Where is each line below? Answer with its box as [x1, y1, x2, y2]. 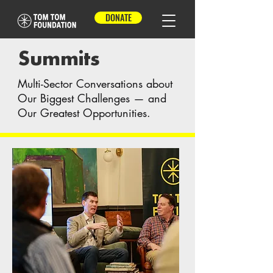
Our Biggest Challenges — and [18, 91, 166, 105]
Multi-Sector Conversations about [18, 76, 172, 91]
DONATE [105, 11, 132, 24]
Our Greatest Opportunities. [18, 105, 151, 120]
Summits [18, 50, 100, 68]
